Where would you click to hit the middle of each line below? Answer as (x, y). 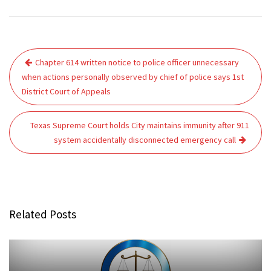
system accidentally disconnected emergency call (145, 140)
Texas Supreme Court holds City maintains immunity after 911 (140, 125)
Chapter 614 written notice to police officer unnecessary (137, 62)
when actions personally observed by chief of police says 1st (133, 77)
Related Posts (43, 214)
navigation (46, 75)
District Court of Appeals (66, 91)
